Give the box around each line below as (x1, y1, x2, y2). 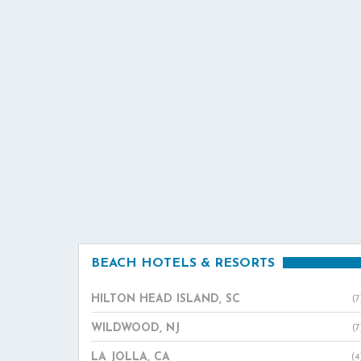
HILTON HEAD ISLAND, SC (91, 293, 240, 305)
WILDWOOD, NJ (91, 322, 180, 334)
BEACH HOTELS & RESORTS (91, 257, 275, 270)
